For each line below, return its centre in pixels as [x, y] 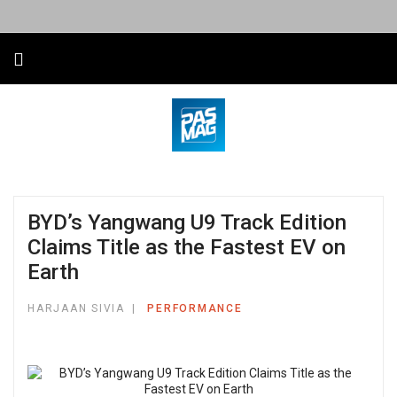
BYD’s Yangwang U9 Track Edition [187, 222]
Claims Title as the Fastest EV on [187, 247]
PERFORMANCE [195, 308]
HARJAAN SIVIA [76, 308]
